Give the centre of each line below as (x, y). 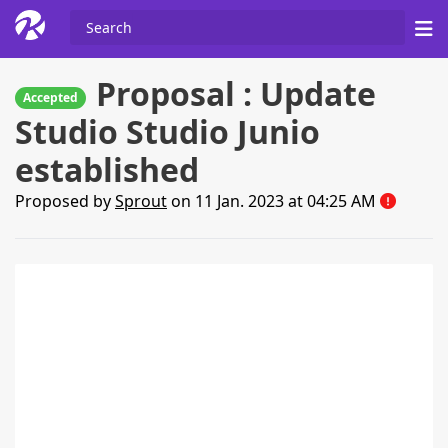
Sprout (141, 201)
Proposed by (65, 201)
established (107, 169)
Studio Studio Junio (167, 131)
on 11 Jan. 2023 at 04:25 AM (273, 201)
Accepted (50, 97)
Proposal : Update (236, 93)
